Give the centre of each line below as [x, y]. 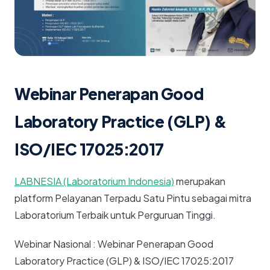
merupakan [200, 181]
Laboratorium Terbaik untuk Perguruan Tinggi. [115, 215]
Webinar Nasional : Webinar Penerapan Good [114, 244]
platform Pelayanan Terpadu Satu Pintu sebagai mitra [133, 198]
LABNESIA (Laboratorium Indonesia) [94, 181]
